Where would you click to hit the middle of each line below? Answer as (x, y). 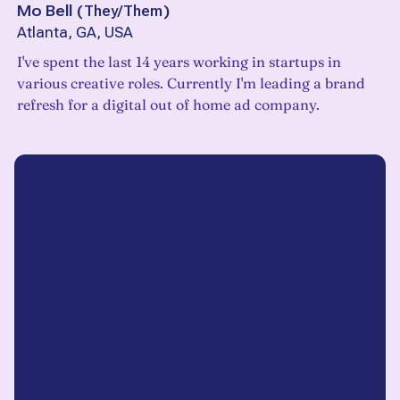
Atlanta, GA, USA (75, 33)
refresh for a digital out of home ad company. (168, 105)
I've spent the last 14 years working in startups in (179, 62)
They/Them (123, 11)
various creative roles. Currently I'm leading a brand (191, 83)
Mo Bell (45, 11)
